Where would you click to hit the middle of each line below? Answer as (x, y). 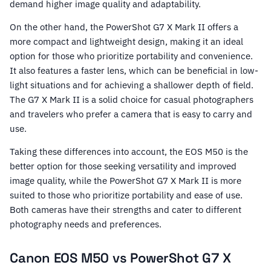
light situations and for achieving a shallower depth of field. (132, 85)
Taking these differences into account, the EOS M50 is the (129, 152)
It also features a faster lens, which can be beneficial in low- (134, 71)
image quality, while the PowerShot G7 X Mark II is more (126, 181)
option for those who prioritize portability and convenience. (131, 56)
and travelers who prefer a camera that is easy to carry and (131, 114)
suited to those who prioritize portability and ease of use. (126, 195)
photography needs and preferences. (86, 224)
